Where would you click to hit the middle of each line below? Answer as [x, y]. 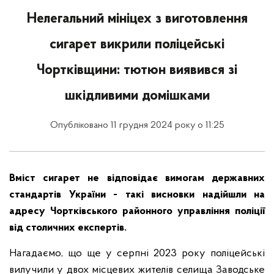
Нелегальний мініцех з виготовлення [137, 19]
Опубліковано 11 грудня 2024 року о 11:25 [137, 125]
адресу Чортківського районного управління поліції [137, 211]
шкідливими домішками [137, 96]
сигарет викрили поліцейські [137, 45]
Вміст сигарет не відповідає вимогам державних [137, 178]
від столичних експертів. [68, 228]
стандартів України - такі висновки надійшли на [137, 195]
